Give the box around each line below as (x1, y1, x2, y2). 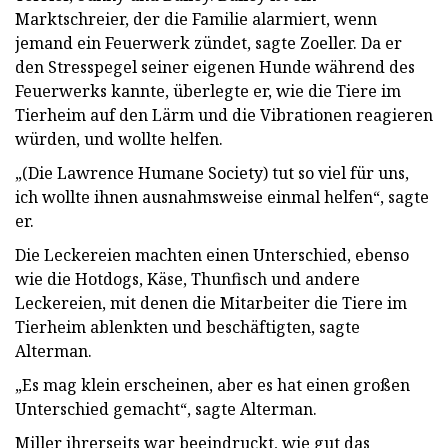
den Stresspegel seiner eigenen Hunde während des (15, 55, 415, 78)
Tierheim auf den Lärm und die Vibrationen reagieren (15, 103, 433, 126)
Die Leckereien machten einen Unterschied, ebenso (15, 243, 409, 266)
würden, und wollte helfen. (15, 127, 223, 150)
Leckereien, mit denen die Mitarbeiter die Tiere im (15, 291, 407, 314)
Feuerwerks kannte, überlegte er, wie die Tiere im (15, 79, 401, 102)
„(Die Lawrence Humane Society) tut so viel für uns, (15, 161, 409, 184)
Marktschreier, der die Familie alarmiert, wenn (15, 7, 377, 30)
